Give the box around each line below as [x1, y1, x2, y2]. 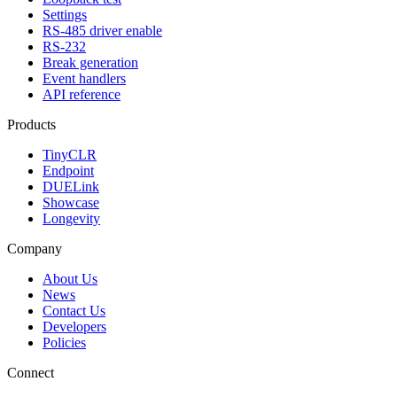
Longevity [43, 211, 100, 227]
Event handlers [43, 71, 126, 87]
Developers [43, 319, 106, 335]
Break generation [43, 55, 138, 71]
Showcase [43, 195, 99, 211]
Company [7, 241, 62, 257]
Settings [43, 7, 87, 23]
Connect [7, 365, 54, 381]
